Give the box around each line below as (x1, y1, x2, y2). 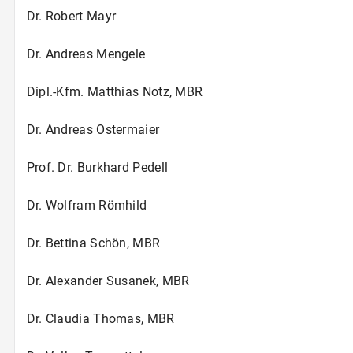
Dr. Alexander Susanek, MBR (26, 273, 190, 288)
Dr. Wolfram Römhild (26, 197, 147, 213)
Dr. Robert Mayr (26, 8, 117, 24)
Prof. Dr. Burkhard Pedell (26, 159, 169, 175)
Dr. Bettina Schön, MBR (26, 235, 161, 251)
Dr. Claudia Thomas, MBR (26, 310, 175, 326)
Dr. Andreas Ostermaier (26, 121, 160, 137)
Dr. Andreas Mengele (26, 46, 146, 61)
